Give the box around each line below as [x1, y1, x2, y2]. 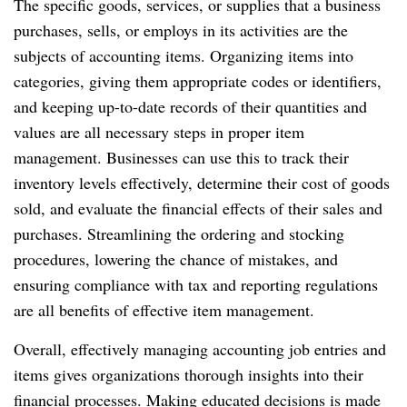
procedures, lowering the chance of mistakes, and [14, 247, 338, 270]
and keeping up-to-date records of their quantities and [14, 94, 367, 117]
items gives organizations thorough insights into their [14, 362, 363, 385]
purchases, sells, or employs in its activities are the [14, 18, 348, 41]
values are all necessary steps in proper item [14, 120, 304, 143]
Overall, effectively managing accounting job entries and [14, 337, 386, 360]
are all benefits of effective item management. [14, 298, 314, 321]
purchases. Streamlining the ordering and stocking [14, 222, 344, 244]
